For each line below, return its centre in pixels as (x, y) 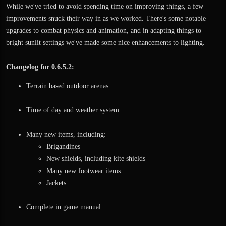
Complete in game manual (64, 207)
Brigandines (63, 147)
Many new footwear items (83, 171)
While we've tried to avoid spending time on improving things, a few (105, 6)
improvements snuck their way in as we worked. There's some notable (106, 18)
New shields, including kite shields (96, 159)
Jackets (56, 183)
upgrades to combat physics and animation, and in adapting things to (104, 31)
